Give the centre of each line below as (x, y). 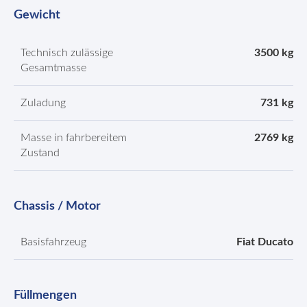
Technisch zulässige (67, 53)
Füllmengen (45, 295)
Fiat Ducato (265, 242)
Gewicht (37, 15)
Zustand (40, 153)
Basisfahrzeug (53, 242)
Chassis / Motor (57, 206)
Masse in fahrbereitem (74, 138)
